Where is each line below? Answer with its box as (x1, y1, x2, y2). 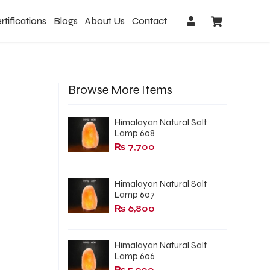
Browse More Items (68, 83, 173, 98)
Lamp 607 (114, 189, 155, 200)
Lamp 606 (114, 251, 155, 262)
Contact (132, 16, 168, 27)
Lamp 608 (114, 128, 155, 139)
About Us (85, 16, 125, 27)
